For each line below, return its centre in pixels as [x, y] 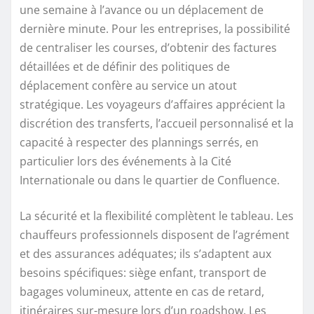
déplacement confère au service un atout [128, 85]
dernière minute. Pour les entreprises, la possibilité [155, 28]
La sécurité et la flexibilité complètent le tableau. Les [157, 216]
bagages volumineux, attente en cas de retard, [142, 291]
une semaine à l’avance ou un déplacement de [142, 9]
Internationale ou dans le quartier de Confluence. [150, 180]
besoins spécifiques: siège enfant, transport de [143, 272]
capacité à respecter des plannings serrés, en [139, 142]
